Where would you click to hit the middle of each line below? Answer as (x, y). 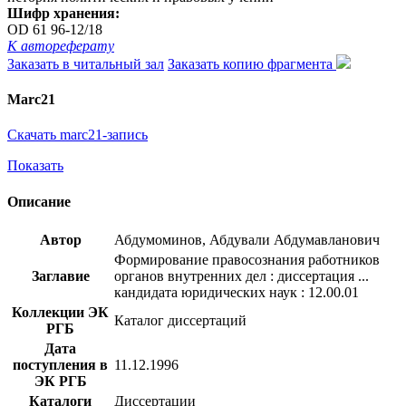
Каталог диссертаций (180, 320)
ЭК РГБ (60, 381)
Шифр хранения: (63, 13)
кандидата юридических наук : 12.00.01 (237, 292)
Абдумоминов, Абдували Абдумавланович (247, 239)
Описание (39, 201)
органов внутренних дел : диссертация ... (242, 275)
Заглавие (60, 275)
